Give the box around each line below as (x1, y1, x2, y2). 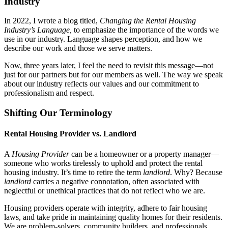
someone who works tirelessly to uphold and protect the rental (4, 158, 203, 167)
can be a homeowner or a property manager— (69, 149, 219, 158)
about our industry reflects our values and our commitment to (4, 79, 199, 89)
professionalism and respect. (4, 89, 94, 98)
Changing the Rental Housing (100, 16, 196, 25)
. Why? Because (170, 167, 222, 177)
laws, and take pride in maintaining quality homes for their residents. (4, 212, 222, 221)
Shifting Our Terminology (4, 107, 112, 119)
